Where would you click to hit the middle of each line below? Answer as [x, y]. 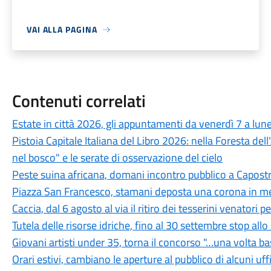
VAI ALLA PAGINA [62, 29]
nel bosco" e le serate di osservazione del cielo [117, 158]
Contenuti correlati [79, 101]
